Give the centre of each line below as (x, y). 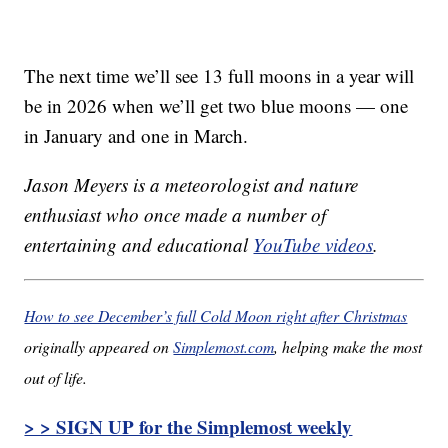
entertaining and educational (139, 245)
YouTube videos (313, 245)
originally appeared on (99, 347)
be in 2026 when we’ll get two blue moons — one (216, 106)
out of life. (56, 378)
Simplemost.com (224, 347)
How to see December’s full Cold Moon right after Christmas (216, 316)
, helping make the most (348, 347)
